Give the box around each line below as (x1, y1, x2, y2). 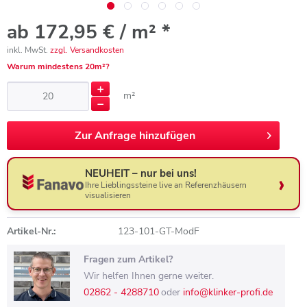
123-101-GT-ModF (117, 225, 199, 238)
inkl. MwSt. (7, 45, 50, 56)
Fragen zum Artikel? (83, 253, 173, 266)
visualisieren (85, 190, 132, 201)
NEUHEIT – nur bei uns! (85, 166, 197, 180)
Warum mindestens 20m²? (7, 61, 110, 72)
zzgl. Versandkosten (50, 45, 124, 56)
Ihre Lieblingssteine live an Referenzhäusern (85, 180, 247, 191)
